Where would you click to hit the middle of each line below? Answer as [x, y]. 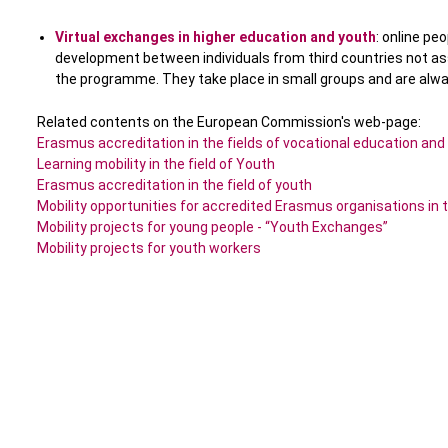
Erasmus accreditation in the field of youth [174, 185]
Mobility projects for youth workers [149, 248]
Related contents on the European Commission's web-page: [229, 122]
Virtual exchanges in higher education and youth [215, 37]
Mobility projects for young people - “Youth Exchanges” [212, 227]
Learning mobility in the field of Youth [156, 164]
